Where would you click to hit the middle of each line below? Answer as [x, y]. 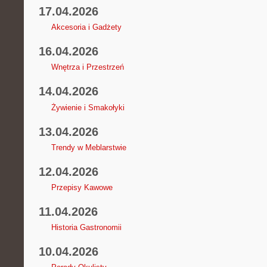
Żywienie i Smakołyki [88, 107]
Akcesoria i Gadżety [86, 27]
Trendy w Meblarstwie [89, 147]
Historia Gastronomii [86, 228]
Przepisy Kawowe [82, 187]
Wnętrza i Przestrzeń [87, 67]
